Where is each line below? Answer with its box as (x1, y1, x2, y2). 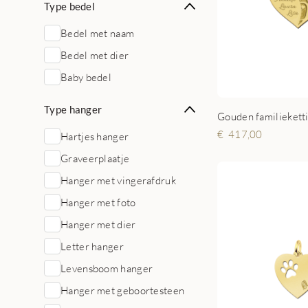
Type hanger (44, 103, 102, 115)
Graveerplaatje (60, 152, 130, 164)
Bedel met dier (60, 49, 129, 61)
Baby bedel (60, 71, 111, 83)
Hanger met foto (60, 196, 136, 208)
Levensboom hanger (60, 262, 153, 274)
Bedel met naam (60, 27, 135, 39)
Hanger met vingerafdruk (60, 174, 176, 186)
